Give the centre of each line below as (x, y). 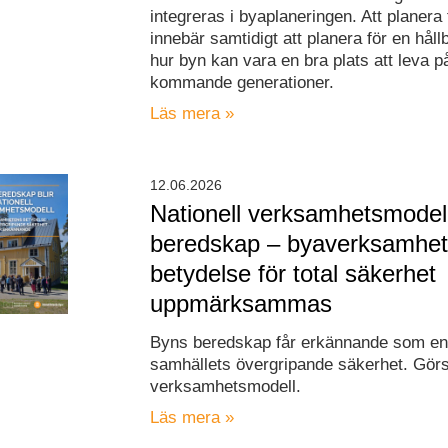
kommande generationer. (242, 83)
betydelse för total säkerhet (293, 274)
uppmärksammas (241, 304)
